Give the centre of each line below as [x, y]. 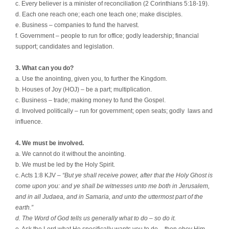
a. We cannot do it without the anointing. [71, 154]
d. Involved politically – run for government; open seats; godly [101, 111]
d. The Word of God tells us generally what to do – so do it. [96, 218]
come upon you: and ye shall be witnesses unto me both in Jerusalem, [112, 186]
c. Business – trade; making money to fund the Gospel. [90, 100]
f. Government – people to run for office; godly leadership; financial [107, 36]
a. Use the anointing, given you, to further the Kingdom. [91, 78]
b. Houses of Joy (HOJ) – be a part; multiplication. [84, 89]
